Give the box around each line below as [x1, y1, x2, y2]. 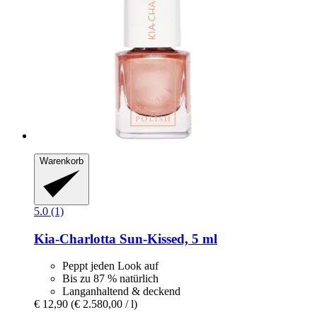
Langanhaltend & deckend [62, 285, 180, 298]
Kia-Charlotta [34, 231, 116, 246]
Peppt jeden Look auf [62, 260, 158, 272]
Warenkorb [40, 156, 83, 167]
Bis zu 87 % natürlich [62, 272, 158, 285]
